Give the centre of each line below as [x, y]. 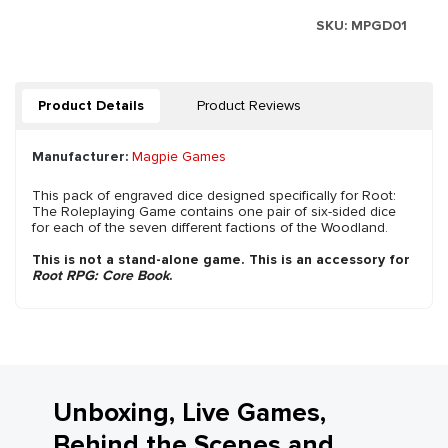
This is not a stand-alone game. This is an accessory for [221, 260]
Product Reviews [249, 106]
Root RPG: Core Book [100, 276]
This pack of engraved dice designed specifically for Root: [214, 196]
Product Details [91, 106]
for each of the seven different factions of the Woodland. [210, 228]
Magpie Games [179, 157]
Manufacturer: [80, 157]
